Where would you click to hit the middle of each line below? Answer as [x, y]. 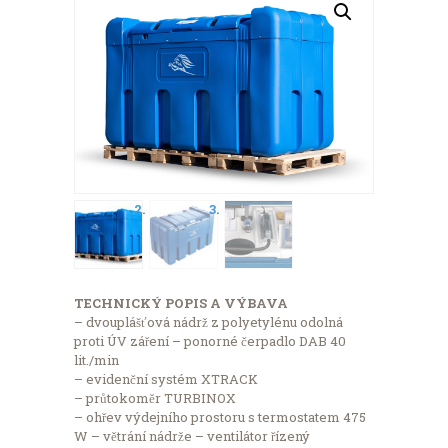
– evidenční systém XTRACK [166, 379]
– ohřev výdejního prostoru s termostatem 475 [220, 417]
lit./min [96, 360]
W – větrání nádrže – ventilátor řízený [192, 436]
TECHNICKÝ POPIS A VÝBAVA [181, 303]
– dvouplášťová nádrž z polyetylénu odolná [208, 322]
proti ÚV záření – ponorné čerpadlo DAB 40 [210, 341]
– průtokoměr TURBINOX [155, 398]
